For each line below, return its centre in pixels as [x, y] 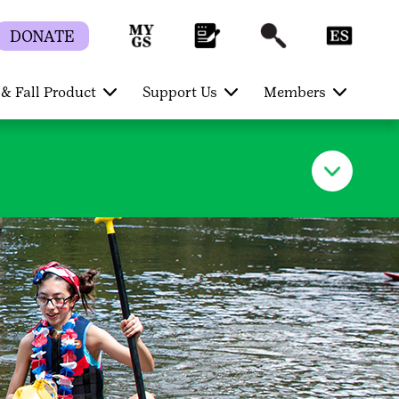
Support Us [179, 93]
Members [294, 93]
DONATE [42, 36]
